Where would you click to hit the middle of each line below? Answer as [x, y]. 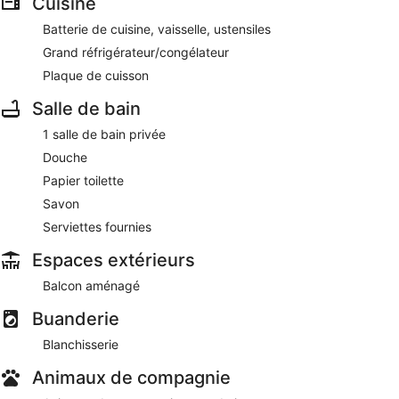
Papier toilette [83, 180]
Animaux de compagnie [131, 377]
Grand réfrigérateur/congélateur [136, 52]
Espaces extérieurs [114, 260]
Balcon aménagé [91, 285]
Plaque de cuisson [96, 75]
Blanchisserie [81, 344]
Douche [65, 157]
